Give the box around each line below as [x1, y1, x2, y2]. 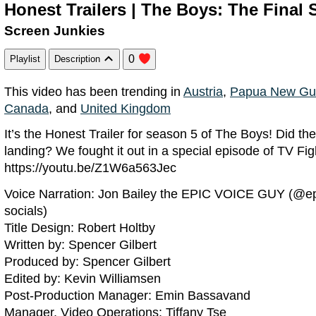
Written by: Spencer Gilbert [4, 237, 157, 252]
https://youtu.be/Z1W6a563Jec [4, 161, 176, 176]
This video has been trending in [4, 85, 183, 99]
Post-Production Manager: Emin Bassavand [4, 288, 250, 303]
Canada [4, 102, 49, 116]
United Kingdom [80, 102, 171, 116]
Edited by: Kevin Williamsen [4, 271, 161, 286]
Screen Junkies [4, 23, 105, 38]
